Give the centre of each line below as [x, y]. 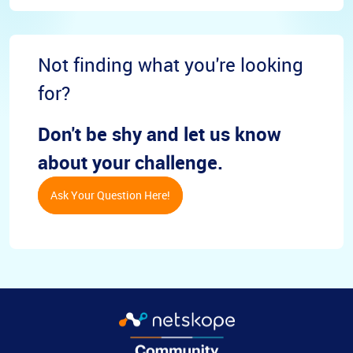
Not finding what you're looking [171, 65]
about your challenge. [130, 162]
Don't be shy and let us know [160, 134]
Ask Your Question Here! [110, 195]
